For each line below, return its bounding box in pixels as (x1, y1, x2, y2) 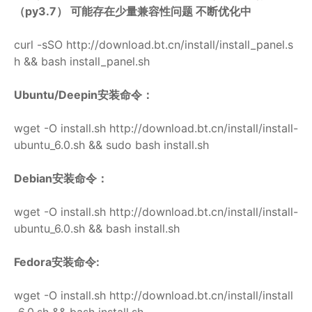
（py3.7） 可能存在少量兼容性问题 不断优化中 (14, 3, 251, 18)
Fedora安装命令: (14, 254, 100, 269)
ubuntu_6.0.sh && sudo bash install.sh (14, 137, 209, 152)
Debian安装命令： (14, 171, 108, 185)
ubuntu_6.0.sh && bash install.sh (14, 221, 180, 235)
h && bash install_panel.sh (14, 54, 150, 68)
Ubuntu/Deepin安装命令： (14, 87, 153, 102)
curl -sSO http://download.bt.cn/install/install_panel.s (14, 37, 293, 52)
